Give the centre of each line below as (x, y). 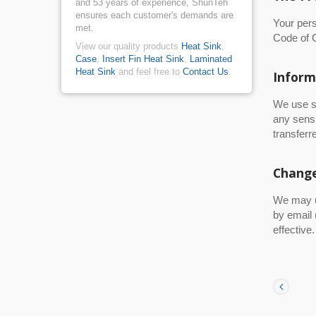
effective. (294, 230)
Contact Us (206, 72)
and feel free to (149, 72)
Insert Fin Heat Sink (143, 59)
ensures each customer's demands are (154, 15)
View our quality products (128, 46)
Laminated (211, 59)
